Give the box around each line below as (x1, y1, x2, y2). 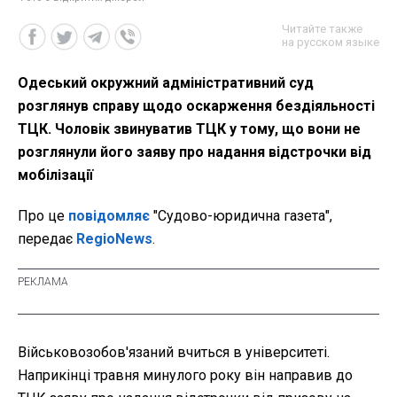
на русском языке (282, 35, 379, 50)
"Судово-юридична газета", (150, 207, 332, 225)
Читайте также (282, 22, 362, 36)
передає (18, 230, 76, 248)
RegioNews (76, 230, 152, 248)
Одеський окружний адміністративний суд (18, 74, 314, 92)
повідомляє (68, 207, 150, 225)
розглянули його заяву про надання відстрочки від (18, 144, 371, 161)
